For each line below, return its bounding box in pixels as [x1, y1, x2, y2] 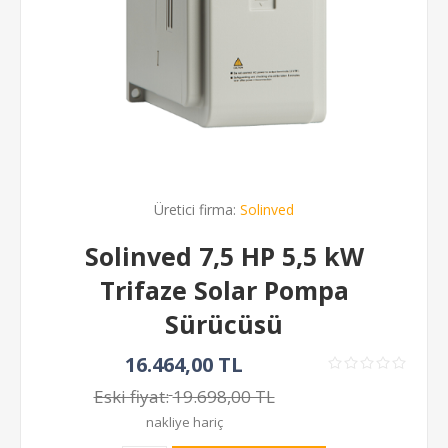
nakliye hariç [145, 412, 223, 431]
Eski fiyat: [93, 384, 169, 408]
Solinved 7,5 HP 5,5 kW [84, 238, 364, 273]
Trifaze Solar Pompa [99, 272, 349, 307]
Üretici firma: [154, 199, 236, 219]
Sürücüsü [165, 306, 283, 341]
